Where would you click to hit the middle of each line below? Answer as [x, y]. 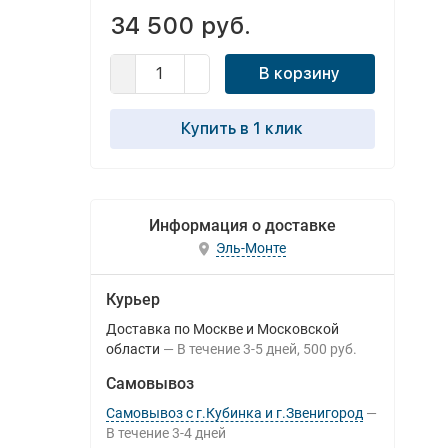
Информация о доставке [242, 225]
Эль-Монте [250, 248]
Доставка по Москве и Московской [222, 329]
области [132, 349]
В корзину [299, 73]
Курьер [132, 299]
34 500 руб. [180, 25]
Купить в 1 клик [242, 128]
